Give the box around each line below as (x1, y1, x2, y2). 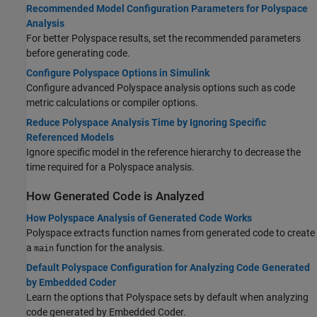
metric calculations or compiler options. (26, 96, 198, 108)
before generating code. (26, 47, 130, 59)
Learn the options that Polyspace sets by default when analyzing (26, 292, 309, 304)
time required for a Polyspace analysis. (26, 161, 195, 173)
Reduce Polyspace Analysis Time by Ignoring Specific (26, 116, 266, 128)
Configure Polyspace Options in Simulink (26, 67, 209, 79)
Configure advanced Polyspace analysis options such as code (26, 81, 295, 93)
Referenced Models (26, 131, 114, 143)
